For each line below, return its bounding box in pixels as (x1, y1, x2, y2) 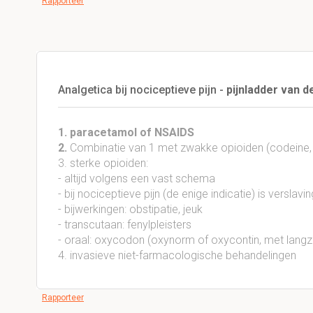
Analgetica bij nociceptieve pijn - (58, 83, 226, 96)
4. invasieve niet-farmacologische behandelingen (58, 249, 296, 262)
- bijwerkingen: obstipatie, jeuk (58, 203, 203, 216)
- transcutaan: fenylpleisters (58, 218, 191, 231)
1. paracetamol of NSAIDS (58, 126, 194, 139)
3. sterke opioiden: (58, 156, 148, 170)
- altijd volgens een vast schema (58, 172, 215, 185)
